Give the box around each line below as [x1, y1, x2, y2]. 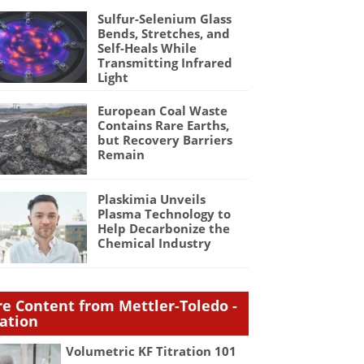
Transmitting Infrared [97, 54, 232, 71]
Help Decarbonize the [97, 220, 230, 237]
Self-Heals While [97, 40, 197, 57]
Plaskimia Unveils [97, 191, 206, 208]
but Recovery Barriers [97, 132, 232, 149]
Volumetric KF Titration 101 [66, 343, 237, 360]
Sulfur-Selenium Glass [97, 11, 232, 28]
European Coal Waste [97, 102, 227, 119]
